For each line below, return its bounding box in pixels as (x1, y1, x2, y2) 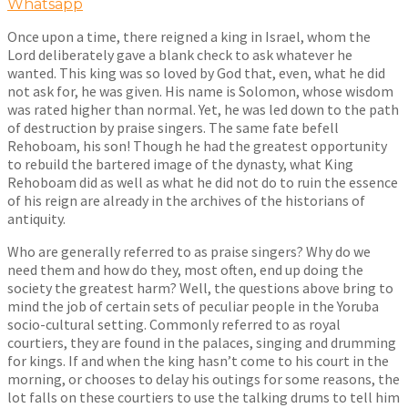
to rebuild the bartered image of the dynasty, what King (7, 154, 353, 173)
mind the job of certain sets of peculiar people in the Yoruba (7, 296, 379, 315)
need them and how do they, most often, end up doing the (7, 260, 363, 279)
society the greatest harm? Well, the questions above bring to (7, 278, 393, 297)
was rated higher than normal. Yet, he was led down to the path (7, 99, 399, 118)
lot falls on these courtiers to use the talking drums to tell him (7, 387, 400, 406)
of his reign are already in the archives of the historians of (7, 190, 365, 209)
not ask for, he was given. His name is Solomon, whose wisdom (7, 81, 393, 100)
